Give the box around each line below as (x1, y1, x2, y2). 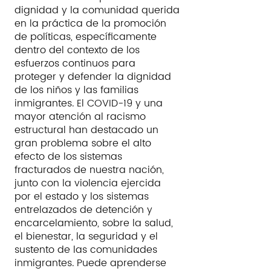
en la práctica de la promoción (15, 16, 166, 31)
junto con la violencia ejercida (15, 175, 161, 191)
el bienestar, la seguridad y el (15, 229, 158, 244)
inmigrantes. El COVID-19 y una (15, 96, 163, 111)
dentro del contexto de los (15, 42, 140, 58)
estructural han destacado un (15, 122, 158, 138)
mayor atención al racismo (15, 109, 146, 125)
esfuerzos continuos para (15, 56, 135, 71)
